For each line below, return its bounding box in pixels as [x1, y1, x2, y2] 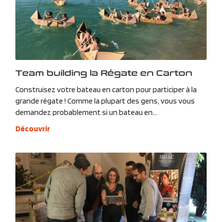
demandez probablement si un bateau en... [15, 108, 157, 117]
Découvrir [15, 124, 50, 134]
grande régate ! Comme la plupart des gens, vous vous [15, 96, 195, 106]
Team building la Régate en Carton [15, 67, 192, 79]
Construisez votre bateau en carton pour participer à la [15, 85, 197, 95]
